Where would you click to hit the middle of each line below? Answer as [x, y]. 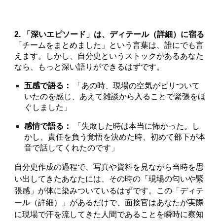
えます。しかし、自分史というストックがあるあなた [109, 56]
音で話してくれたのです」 [72, 148]
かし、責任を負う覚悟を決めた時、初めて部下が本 [115, 137]
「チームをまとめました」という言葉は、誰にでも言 [109, 45]
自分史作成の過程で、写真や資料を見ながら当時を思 [109, 167]
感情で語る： [48, 126]
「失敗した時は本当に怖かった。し [136, 126]
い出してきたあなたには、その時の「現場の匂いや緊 [109, 179]
